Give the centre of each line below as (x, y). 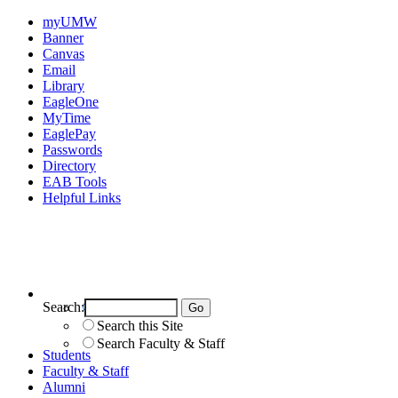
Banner (63, 38)
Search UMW (136, 307)
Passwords (72, 150)
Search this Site (140, 325)
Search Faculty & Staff (161, 343)
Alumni (64, 386)
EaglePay (69, 134)
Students (67, 354)
